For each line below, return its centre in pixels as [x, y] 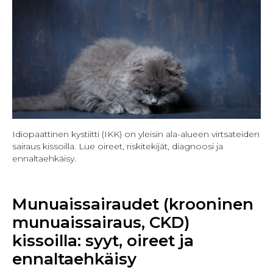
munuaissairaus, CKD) [101, 222]
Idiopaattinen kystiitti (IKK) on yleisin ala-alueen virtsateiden [136, 134]
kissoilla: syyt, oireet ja [103, 240]
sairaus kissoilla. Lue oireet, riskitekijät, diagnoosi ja [118, 146]
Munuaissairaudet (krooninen [133, 204]
